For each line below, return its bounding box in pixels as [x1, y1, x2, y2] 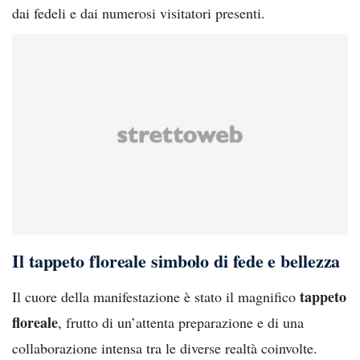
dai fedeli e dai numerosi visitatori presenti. [12, 2, 265, 22]
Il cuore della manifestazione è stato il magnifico [12, 286, 300, 306]
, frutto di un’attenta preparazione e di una [58, 312, 304, 332]
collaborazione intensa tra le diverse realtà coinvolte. [12, 337, 317, 358]
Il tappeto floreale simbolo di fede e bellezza [12, 247, 341, 274]
